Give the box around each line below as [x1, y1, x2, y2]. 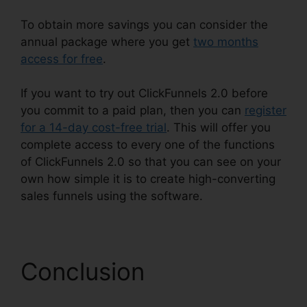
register [245, 103, 286, 118]
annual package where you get [21, 34, 193, 49]
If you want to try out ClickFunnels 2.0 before [21, 86, 268, 101]
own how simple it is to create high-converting [21, 172, 275, 186]
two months [193, 34, 258, 49]
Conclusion [21, 257, 145, 286]
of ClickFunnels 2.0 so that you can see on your [21, 155, 281, 169]
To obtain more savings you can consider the [21, 17, 268, 32]
